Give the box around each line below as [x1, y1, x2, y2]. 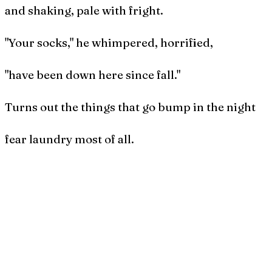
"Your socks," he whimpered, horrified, [5, 35, 213, 50]
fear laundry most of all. [5, 131, 134, 146]
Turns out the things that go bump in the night [5, 99, 256, 114]
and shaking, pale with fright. [5, 2, 163, 18]
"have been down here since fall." [5, 67, 180, 82]
